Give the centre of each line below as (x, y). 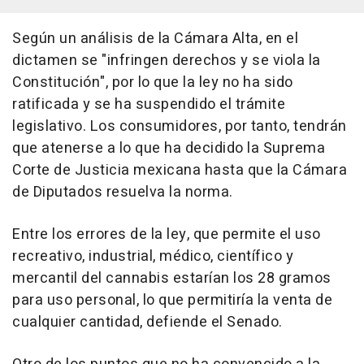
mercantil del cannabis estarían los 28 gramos (172, 279)
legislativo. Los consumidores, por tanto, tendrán (180, 127)
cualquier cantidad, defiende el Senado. (147, 323)
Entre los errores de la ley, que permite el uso (167, 235)
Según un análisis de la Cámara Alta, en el (155, 39)
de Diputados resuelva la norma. (123, 193)
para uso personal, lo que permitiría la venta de (172, 301)
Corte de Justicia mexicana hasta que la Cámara (180, 171)
